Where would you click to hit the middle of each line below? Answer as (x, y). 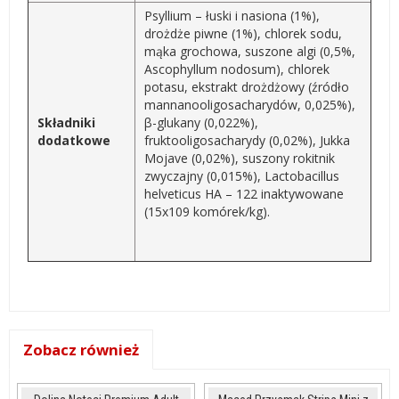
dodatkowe (74, 140)
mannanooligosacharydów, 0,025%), (250, 105)
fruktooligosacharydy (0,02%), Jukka (247, 140)
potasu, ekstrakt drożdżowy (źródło (247, 87)
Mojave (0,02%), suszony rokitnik (240, 158)
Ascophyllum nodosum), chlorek (237, 69)
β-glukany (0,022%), (201, 122)
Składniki (66, 122)
